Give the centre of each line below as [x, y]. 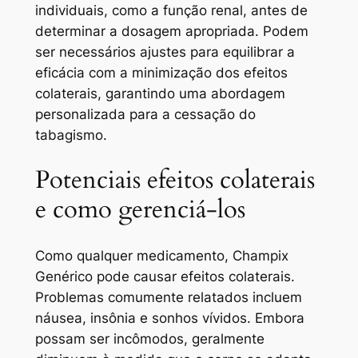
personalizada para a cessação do [145, 114]
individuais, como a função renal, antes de [171, 10]
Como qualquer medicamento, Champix [161, 256]
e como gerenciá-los [140, 210]
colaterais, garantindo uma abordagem [160, 93]
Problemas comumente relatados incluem [168, 298]
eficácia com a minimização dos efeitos [161, 72]
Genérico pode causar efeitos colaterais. [165, 277]
